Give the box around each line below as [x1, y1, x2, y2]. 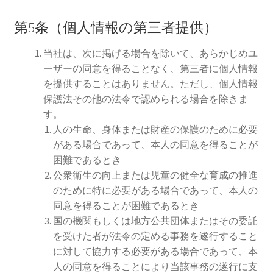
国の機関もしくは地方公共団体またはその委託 [52, 214, 258, 227]
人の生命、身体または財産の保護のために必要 [52, 123, 258, 136]
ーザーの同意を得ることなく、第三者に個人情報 [43, 62, 258, 75]
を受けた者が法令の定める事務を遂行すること [52, 230, 258, 243]
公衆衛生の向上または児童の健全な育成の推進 [52, 169, 258, 182]
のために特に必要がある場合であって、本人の [52, 184, 258, 197]
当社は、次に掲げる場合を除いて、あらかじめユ [43, 47, 258, 60]
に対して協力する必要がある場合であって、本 [52, 245, 258, 258]
